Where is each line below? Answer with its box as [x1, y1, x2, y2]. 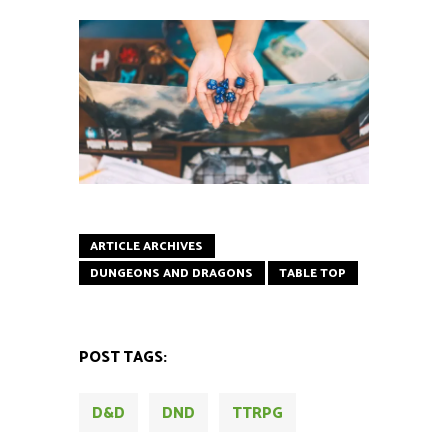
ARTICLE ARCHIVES [90, 236, 203, 256]
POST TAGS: [79, 344, 167, 370]
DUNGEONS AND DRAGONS [90, 263, 253, 283]
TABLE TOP [279, 263, 346, 283]
